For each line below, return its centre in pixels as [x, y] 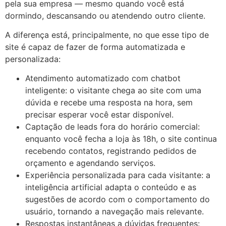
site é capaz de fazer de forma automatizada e [95, 47]
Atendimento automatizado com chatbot [103, 78]
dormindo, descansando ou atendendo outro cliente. [105, 15]
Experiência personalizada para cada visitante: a [118, 175]
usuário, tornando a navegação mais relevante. [115, 212]
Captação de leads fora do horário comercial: [112, 127]
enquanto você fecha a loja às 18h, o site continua [121, 139]
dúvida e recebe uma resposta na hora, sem [109, 103]
